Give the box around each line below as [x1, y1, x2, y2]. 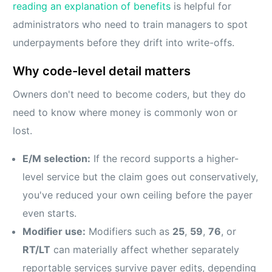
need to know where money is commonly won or [13, 106, 238, 119]
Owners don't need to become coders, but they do [13, 88, 246, 101]
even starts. [22, 207, 77, 220]
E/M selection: [22, 152, 91, 165]
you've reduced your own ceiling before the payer [22, 189, 253, 202]
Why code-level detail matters [13, 64, 191, 79]
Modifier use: [22, 225, 86, 238]
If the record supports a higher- [90, 152, 239, 165]
